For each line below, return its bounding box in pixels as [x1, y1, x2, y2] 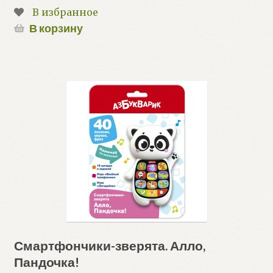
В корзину [29, 21, 83, 35]
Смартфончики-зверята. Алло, [13, 238, 205, 253]
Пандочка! [13, 254, 79, 270]
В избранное [32, 5, 98, 18]
